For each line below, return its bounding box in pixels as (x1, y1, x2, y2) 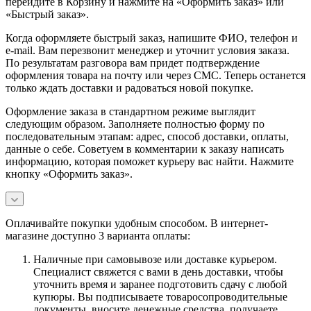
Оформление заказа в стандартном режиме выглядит (6, 105, 255, 117)
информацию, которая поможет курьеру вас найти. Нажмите (6, 155, 294, 167)
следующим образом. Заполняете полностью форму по (6, 117, 264, 130)
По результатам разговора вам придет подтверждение (6, 56, 260, 69)
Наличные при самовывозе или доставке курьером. (33, 253, 277, 265)
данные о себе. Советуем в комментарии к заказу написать (6, 142, 284, 155)
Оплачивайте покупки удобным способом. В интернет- (6, 217, 268, 229)
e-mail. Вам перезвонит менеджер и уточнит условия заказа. (6, 44, 289, 56)
